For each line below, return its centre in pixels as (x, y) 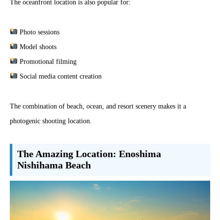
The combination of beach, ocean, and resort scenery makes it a (98, 106)
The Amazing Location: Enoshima (89, 154)
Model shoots (37, 47)
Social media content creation (59, 76)
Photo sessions (38, 32)
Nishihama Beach (54, 165)
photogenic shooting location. (51, 121)
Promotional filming (47, 61)
